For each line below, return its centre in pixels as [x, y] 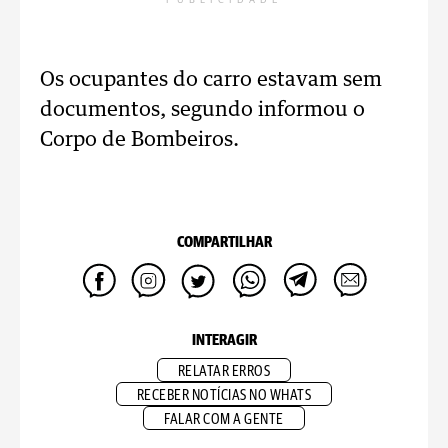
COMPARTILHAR [224, 242]
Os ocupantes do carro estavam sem [211, 80]
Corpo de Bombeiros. [139, 140]
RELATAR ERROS [224, 371]
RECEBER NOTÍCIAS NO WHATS [224, 395]
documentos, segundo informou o [202, 110]
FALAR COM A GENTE [224, 419]
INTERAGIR [224, 340]
